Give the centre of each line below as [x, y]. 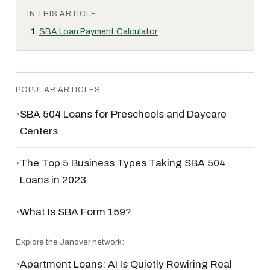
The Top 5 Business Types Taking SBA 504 [123, 163]
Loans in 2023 [53, 180]
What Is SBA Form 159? [76, 212]
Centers [39, 131]
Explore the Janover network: [70, 242]
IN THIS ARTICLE [62, 14]
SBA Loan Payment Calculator [99, 32]
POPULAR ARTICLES [58, 90]
